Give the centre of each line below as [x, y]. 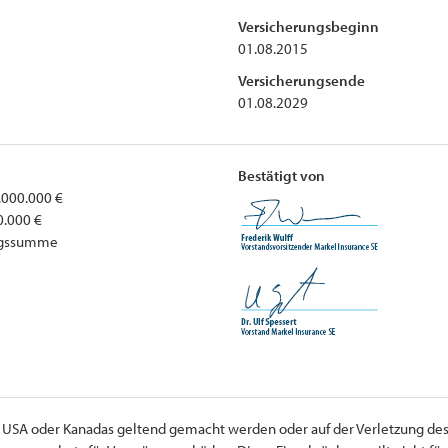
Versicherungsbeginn [308, 26]
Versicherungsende [301, 80]
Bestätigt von [281, 175]
